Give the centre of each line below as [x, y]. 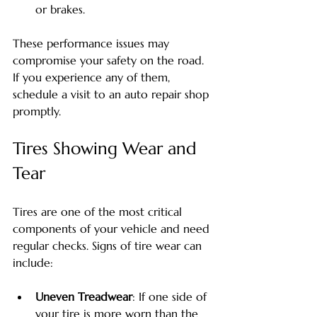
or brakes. [60, 10]
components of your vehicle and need [113, 229]
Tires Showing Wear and [107, 149]
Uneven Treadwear [84, 297]
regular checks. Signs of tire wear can [109, 246]
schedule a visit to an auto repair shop [113, 94]
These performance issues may [93, 44]
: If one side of [171, 297]
